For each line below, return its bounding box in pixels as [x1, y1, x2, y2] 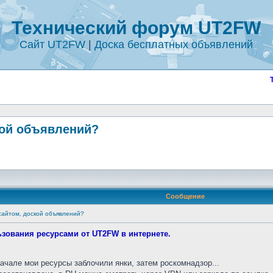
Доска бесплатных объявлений [94, 38, 253, 51]
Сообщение [165, 193, 205, 200]
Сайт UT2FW [19, 38, 85, 51]
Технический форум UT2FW [11, 18, 261, 38]
